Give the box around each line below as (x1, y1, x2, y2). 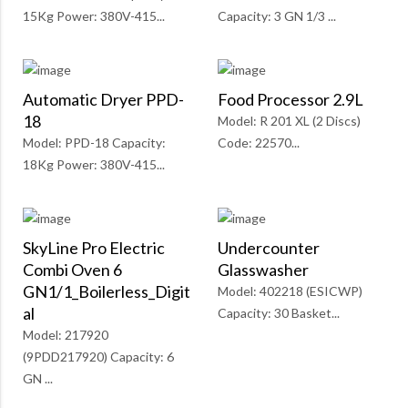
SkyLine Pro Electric (23, 238, 165, 259)
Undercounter (218, 238, 320, 259)
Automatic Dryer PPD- (23, 89, 184, 110)
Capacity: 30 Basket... (218, 305, 340, 321)
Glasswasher (218, 260, 309, 280)
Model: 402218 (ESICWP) (218, 283, 362, 300)
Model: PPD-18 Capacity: (23, 135, 166, 151)
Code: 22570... (218, 135, 300, 151)
